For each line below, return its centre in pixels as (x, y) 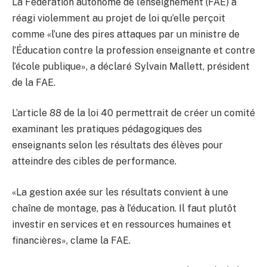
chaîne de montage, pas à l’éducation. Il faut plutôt (124, 208)
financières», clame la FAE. (71, 240)
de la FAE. (34, 82)
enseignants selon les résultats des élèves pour (117, 145)
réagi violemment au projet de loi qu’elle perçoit (119, 18)
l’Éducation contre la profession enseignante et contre (133, 50)
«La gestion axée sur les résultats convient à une (120, 192)
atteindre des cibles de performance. (94, 162)
